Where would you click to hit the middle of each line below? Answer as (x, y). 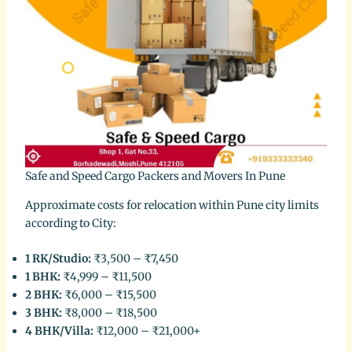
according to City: (70, 223)
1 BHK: (42, 277)
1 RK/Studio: (58, 258)
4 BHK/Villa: (59, 331)
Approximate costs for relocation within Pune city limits (172, 205)
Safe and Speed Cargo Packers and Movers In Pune (155, 176)
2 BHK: (43, 295)
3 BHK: (43, 313)
